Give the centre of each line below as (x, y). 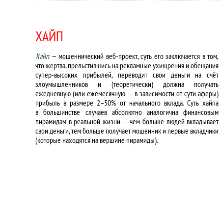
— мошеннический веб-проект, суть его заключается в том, (134, 56)
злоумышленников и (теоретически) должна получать (127, 84)
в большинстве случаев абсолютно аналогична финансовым (127, 112)
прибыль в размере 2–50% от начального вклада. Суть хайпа (127, 103)
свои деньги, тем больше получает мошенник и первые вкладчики (127, 131)
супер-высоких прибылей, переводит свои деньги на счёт (127, 75)
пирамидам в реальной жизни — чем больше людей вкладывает (127, 121)
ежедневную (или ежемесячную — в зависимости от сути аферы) (127, 93)
